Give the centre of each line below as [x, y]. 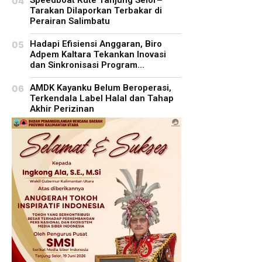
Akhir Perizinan [62, 108]
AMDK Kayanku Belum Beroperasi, [101, 87]
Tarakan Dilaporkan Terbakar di [96, 10]
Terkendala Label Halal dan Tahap [102, 98]
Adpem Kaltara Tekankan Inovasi [98, 54]
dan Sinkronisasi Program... [87, 65]
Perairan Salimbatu [70, 21]
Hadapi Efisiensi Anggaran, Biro [96, 44]
